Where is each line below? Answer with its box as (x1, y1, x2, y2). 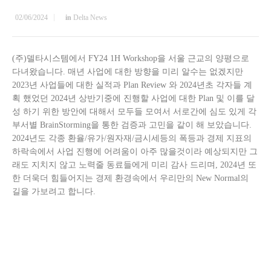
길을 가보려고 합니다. (12, 187, 96, 196)
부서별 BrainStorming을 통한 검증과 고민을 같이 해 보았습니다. (12, 120, 252, 129)
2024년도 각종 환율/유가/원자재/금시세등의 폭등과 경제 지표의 (12, 134, 252, 143)
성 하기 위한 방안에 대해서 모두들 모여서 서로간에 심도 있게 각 (12, 107, 256, 116)
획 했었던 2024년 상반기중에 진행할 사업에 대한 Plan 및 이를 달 (12, 94, 255, 103)
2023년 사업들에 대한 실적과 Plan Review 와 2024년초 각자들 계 (12, 80, 252, 90)
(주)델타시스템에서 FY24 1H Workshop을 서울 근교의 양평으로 (12, 54, 249, 63)
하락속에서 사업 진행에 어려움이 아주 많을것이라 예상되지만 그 (12, 147, 258, 156)
